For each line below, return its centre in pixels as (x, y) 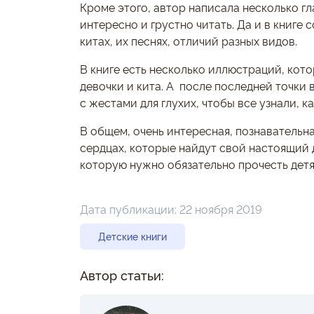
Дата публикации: (130, 209)
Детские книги (132, 236)
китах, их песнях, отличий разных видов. (189, 41)
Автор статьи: (122, 275)
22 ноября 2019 (221, 209)
